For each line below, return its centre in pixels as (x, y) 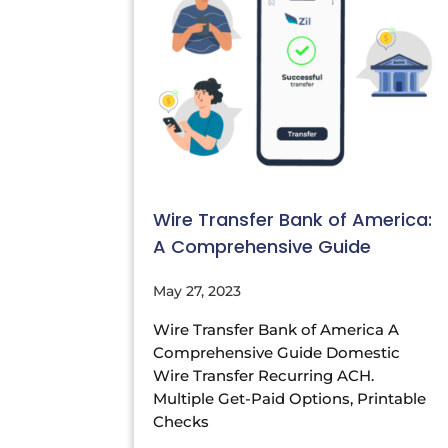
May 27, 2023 (197, 291)
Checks (181, 422)
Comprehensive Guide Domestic (277, 353)
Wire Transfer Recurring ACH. (264, 376)
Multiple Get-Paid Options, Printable (290, 399)
